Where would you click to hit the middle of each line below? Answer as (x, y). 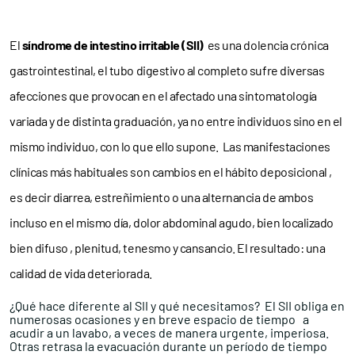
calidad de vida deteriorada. (81, 273)
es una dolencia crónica (266, 45)
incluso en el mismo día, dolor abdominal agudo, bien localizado (172, 222)
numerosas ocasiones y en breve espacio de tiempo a (159, 319)
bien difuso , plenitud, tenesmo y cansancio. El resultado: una (168, 248)
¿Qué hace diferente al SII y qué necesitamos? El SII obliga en (177, 305)
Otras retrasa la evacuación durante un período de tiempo (168, 346)
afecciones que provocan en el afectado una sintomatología (163, 95)
